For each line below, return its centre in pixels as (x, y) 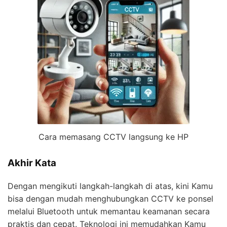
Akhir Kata (32, 163)
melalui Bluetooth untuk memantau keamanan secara (109, 211)
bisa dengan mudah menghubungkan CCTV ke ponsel (110, 198)
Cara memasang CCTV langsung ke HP (113, 137)
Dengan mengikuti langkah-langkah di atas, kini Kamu (110, 186)
